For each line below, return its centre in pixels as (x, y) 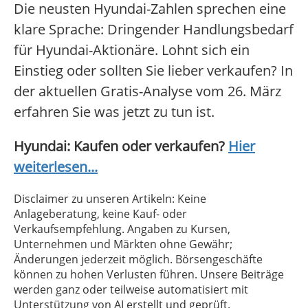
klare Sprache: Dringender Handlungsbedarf (154, 30)
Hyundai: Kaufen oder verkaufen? (121, 146)
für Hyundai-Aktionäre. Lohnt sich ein (132, 50)
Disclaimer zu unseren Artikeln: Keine (110, 199)
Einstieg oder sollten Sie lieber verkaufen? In (153, 71)
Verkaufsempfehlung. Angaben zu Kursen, (122, 229)
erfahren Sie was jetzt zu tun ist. (114, 112)
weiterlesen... (56, 167)
